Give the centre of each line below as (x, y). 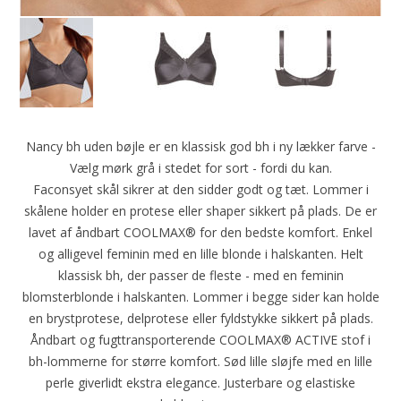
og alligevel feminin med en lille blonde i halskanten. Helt (200, 253)
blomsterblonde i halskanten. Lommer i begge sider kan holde (200, 296)
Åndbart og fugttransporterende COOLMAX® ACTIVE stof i (200, 339)
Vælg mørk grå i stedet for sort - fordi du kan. (200, 167)
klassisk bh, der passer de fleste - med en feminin (200, 275)
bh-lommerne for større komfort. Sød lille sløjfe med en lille (200, 361)
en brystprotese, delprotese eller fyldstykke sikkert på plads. (200, 318)
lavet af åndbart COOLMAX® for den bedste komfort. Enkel (200, 232)
